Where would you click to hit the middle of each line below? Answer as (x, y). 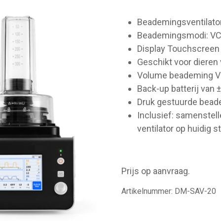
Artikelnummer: (148, 191)
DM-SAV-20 (196, 191)
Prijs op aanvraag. (156, 171)
